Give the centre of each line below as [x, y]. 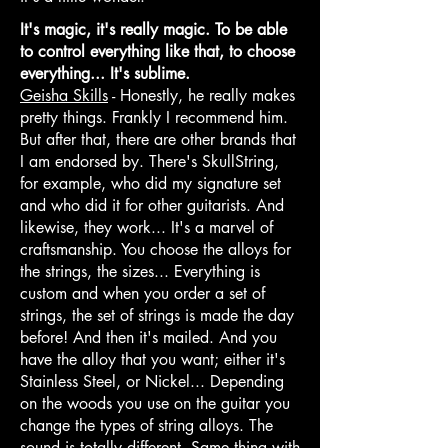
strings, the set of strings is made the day [157, 315]
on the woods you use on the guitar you [155, 403]
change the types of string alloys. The [146, 425]
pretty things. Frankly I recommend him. [154, 117]
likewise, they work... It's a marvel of [146, 227]
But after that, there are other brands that [158, 139]
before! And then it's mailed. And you [148, 337]
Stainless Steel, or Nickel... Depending [152, 381]
